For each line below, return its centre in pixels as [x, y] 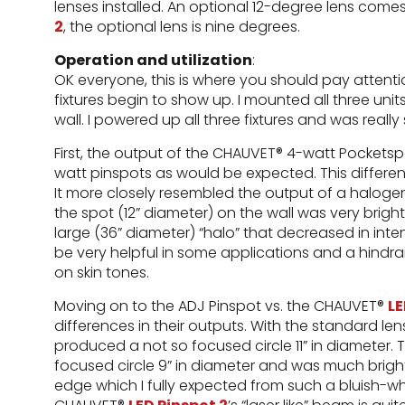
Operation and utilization [153, 60]
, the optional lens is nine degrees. [182, 27]
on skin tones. [102, 273]
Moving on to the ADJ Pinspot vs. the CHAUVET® [221, 306]
